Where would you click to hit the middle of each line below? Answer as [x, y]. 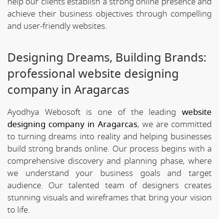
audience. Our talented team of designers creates [109, 185]
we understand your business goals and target [109, 173]
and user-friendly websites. [57, 26]
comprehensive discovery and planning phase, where [109, 161]
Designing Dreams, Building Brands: [107, 57]
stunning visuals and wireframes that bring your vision [109, 197]
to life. [19, 210]
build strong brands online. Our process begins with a [109, 149]
